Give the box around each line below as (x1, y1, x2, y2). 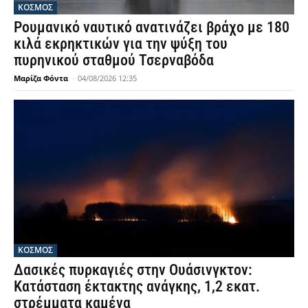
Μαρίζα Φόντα (14, 73, 68, 84)
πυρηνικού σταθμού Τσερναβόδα (14, 52, 214, 69)
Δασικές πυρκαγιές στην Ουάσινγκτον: (14, 261, 252, 278)
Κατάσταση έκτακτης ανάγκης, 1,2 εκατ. (14, 277, 260, 295)
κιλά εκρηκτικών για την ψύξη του (14, 35, 228, 53)
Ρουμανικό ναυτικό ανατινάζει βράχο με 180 (14, 19, 289, 36)
